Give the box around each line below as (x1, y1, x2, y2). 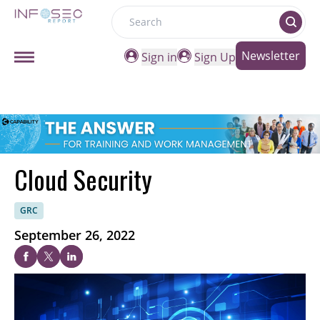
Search (111, 21, 149, 38)
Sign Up (194, 49, 236, 65)
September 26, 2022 (14, 226, 135, 244)
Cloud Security (14, 160, 152, 199)
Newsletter (241, 48, 300, 64)
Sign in (141, 49, 177, 65)
